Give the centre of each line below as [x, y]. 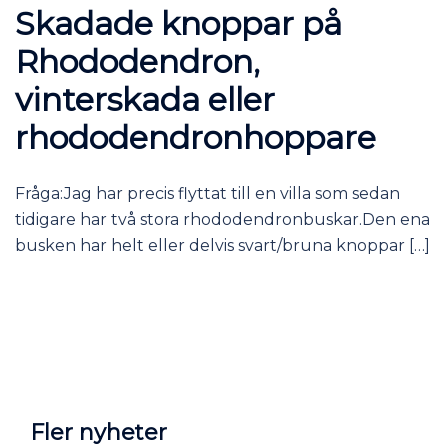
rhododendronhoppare [195, 137]
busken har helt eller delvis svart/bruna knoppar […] [222, 245]
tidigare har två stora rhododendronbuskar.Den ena [222, 219]
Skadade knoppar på [178, 23]
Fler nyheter [98, 432]
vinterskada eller [145, 99]
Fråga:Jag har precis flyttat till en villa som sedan [207, 193]
